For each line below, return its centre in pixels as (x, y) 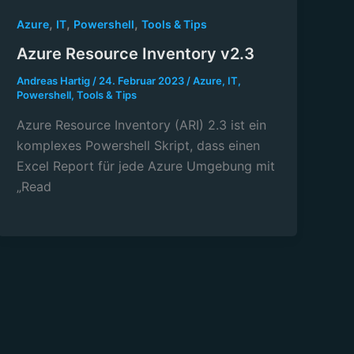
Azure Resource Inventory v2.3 (136, 54)
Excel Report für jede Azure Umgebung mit (146, 166)
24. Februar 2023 (143, 81)
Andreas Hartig (55, 81)
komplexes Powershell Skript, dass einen (139, 146)
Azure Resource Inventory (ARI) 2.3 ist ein (142, 125)
